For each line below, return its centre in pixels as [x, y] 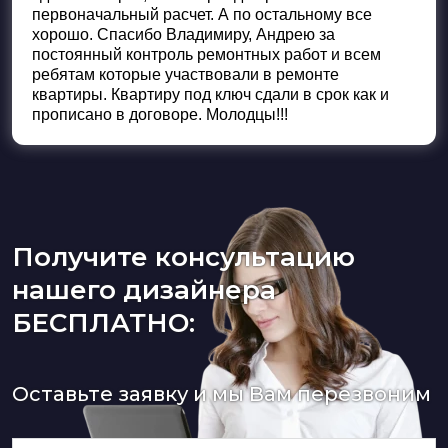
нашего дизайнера [144, 289]
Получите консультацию [183, 256]
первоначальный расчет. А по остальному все [202, 14]
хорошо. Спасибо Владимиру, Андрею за [183, 34]
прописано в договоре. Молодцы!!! [160, 114]
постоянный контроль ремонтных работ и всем [206, 54]
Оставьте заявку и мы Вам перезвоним [221, 393]
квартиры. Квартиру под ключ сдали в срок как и [210, 94]
